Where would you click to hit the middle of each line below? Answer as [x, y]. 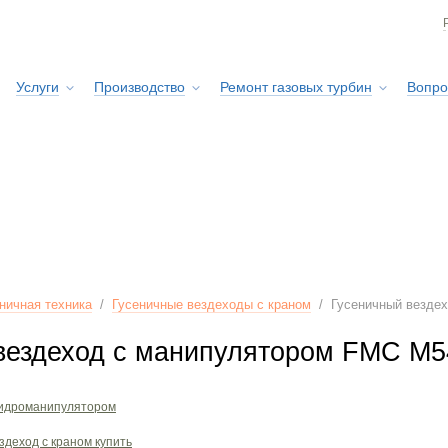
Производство [139, 87]
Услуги [37, 87]
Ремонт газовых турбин [296, 87]
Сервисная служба [380, 239]
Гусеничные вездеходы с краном [211, 304]
